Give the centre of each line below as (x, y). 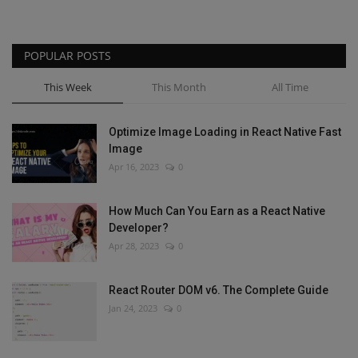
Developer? (139, 227)
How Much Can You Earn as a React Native (217, 211)
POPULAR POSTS (68, 55)
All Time (290, 87)
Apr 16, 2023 (134, 166)
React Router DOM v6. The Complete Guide (219, 290)
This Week (68, 87)
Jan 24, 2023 (133, 308)
